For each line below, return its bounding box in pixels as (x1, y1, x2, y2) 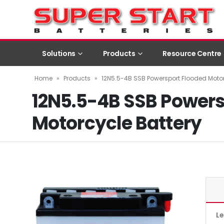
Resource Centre (162, 48, 222, 58)
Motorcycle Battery (32, 110, 201, 136)
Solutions (42, 48, 75, 58)
